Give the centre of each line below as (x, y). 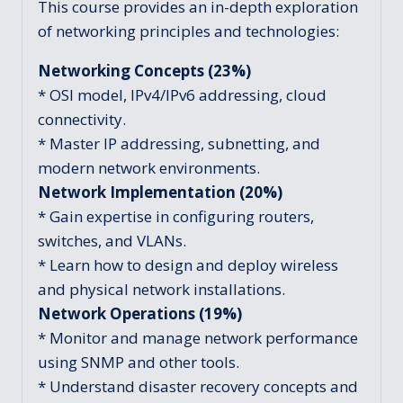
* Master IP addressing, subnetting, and (179, 144)
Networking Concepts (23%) (144, 71)
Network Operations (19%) (140, 314)
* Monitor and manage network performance (198, 338)
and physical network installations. (161, 290)
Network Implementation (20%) (160, 193)
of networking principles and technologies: (188, 31)
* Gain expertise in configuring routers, (176, 217)
